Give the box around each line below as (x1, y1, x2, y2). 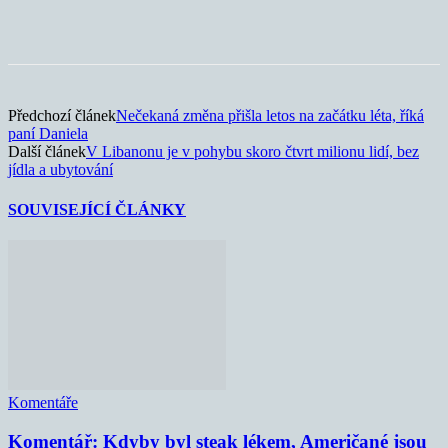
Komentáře (8, 393, 78, 411)
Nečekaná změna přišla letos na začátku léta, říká (116, 107, 424, 125)
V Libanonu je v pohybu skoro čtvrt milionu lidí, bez (86, 143, 419, 161)
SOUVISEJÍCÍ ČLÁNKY (8, 200, 186, 218)
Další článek (8, 143, 86, 161)
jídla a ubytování (8, 161, 113, 179)
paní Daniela (8, 125, 88, 143)
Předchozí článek (8, 107, 116, 125)
